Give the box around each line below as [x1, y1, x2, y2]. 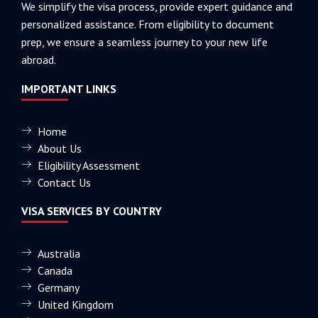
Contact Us [37, 175, 91, 190]
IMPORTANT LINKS [21, 81, 116, 96]
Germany [37, 280, 79, 295]
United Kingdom [37, 297, 114, 312]
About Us [37, 141, 82, 155]
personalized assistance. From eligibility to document [21, 16, 274, 31]
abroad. [21, 52, 56, 67]
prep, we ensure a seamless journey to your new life [21, 34, 268, 49]
